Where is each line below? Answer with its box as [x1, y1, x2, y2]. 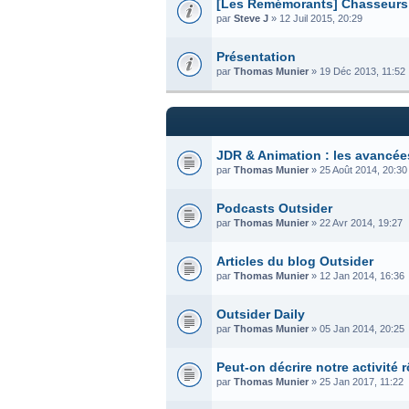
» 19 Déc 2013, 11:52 [309, 65, 405, 77]
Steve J [234, 12, 268, 24]
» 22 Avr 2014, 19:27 [309, 216, 403, 228]
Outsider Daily [216, 306, 305, 321]
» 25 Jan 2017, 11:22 [309, 375, 404, 387]
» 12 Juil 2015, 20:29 [268, 12, 362, 24]
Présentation [216, 48, 296, 64]
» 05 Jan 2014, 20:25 [309, 322, 404, 334]
